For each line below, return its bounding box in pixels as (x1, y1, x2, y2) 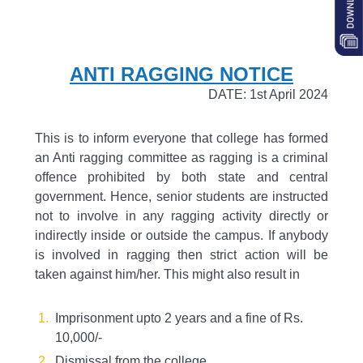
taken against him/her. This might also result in (34, 267, 300, 281)
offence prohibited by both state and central (34, 170, 329, 184)
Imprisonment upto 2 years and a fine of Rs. (54, 311, 303, 325)
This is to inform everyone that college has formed (34, 131, 329, 145)
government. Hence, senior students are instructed (34, 190, 329, 203)
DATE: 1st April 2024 (208, 88, 329, 101)
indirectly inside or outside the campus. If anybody (34, 228, 329, 242)
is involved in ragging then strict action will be (34, 248, 329, 262)
